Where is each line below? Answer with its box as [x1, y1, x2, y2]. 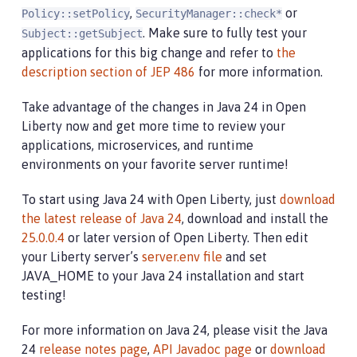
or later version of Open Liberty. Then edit [65, 230, 308, 245]
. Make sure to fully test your [143, 25, 307, 40]
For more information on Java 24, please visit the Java [22, 323, 328, 337]
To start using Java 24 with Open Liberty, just [22, 192, 280, 206]
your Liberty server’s [22, 249, 142, 264]
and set [222, 249, 267, 264]
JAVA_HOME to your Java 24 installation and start [22, 269, 304, 283]
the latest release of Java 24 [22, 211, 182, 226]
